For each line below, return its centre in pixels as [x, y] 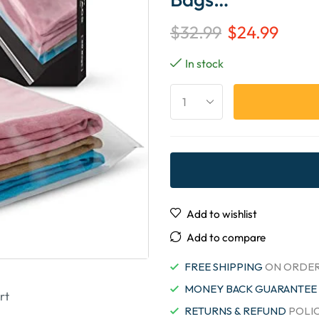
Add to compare [226, 237]
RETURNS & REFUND [235, 311]
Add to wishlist [222, 214]
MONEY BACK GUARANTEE [251, 289]
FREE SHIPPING [224, 267]
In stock [204, 63]
